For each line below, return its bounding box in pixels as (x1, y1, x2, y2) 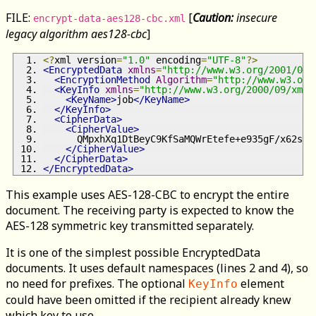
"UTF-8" (207, 54, 246, 66)
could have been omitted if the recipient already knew (6, 291, 291, 308)
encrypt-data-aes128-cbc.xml (33, 12, 186, 24)
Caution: (193, 9, 233, 25)
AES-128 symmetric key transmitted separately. (6, 217, 254, 233)
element (238, 275, 284, 291)
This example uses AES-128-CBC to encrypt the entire (6, 186, 289, 202)
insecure (233, 9, 277, 25)
